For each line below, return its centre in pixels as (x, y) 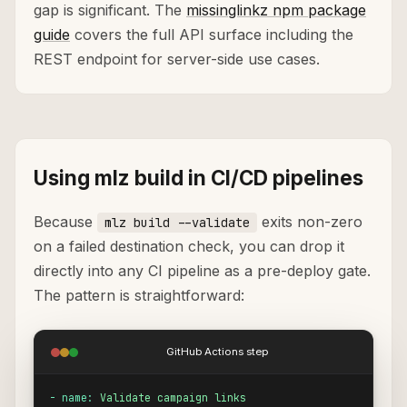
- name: (71, 398)
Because (65, 222)
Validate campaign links (173, 398)
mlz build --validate (177, 223)
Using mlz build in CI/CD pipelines (199, 178)
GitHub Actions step (217, 352)
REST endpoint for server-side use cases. (177, 60)
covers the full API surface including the (212, 35)
